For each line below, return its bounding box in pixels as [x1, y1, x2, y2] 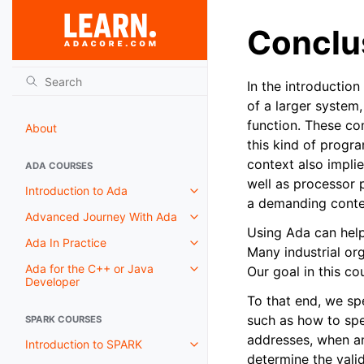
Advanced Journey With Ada [25, 210, 177, 223]
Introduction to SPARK [25, 337, 142, 351]
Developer [25, 275, 80, 288]
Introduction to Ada [25, 184, 128, 197]
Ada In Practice [25, 236, 106, 249]
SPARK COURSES [25, 314, 102, 325]
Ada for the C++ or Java [25, 262, 154, 275]
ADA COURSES [25, 160, 93, 171]
